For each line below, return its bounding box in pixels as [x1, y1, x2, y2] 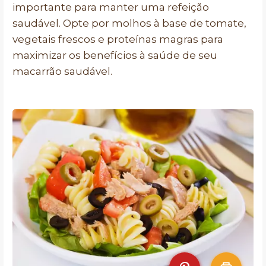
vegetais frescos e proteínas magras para [12, 33, 223, 45]
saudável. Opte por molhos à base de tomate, [12, 17, 246, 29]
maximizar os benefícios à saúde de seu [12, 49, 217, 61]
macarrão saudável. [12, 65, 112, 77]
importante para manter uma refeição [12, 1, 209, 13]
